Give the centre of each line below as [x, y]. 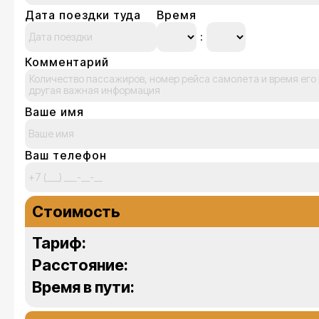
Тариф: [59, 242]
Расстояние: [80, 265]
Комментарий [67, 62]
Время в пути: [83, 287]
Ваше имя [54, 111]
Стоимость [76, 211]
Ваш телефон [66, 155]
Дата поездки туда [83, 15]
